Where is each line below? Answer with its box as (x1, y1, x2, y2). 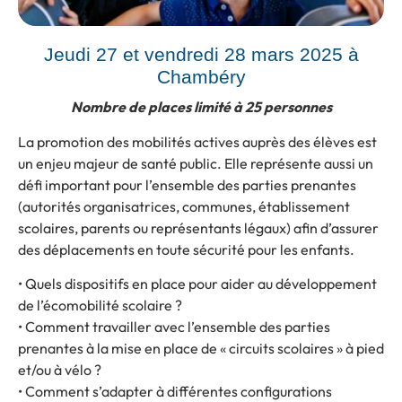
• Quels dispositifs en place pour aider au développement (18, 274, 377, 293)
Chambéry (156, 66, 246, 89)
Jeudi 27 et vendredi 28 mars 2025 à (43, 44, 359, 66)
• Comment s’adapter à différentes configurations (18, 381, 332, 400)
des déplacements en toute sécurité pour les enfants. (18, 240, 354, 258)
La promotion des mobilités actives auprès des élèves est (18, 132, 377, 151)
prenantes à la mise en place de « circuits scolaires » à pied (18, 338, 384, 357)
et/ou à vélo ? (18, 360, 101, 379)
